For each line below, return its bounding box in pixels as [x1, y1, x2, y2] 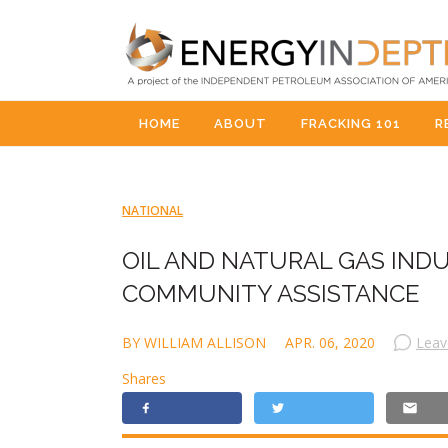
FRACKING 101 [301, 116, 401, 131]
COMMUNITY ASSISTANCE [122, 279, 420, 308]
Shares [122, 369, 166, 388]
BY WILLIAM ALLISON [122, 333, 270, 352]
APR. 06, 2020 [285, 333, 375, 352]
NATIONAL [122, 202, 183, 219]
